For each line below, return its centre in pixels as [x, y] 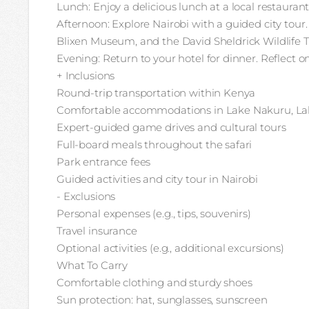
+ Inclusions [86, 76]
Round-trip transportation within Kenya [156, 93]
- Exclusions [86, 196]
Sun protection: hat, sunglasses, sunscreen [162, 300]
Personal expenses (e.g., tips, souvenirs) [154, 213]
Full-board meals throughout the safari [154, 144]
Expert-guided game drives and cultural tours [171, 127]
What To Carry [92, 265]
